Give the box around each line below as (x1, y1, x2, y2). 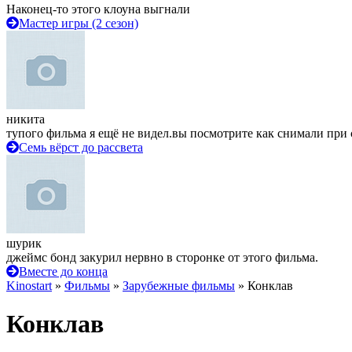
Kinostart (6, 279, 52, 292)
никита (6, 112, 45, 126)
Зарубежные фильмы (123, 279, 235, 292)
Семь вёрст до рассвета (19, 141, 143, 154)
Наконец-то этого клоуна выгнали (6, 2, 190, 16)
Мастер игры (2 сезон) (19, 16, 138, 30)
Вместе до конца (19, 265, 108, 278)
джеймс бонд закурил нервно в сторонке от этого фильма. (6, 251, 318, 264)
